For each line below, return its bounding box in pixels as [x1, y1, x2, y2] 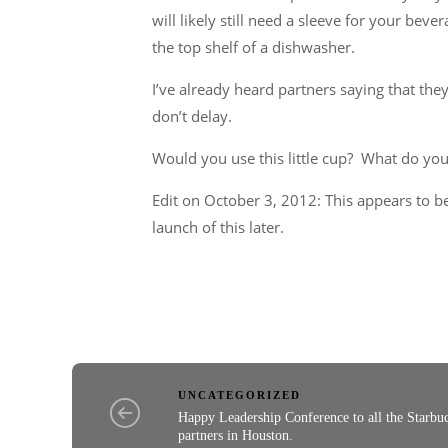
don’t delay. [152, 106, 232, 126]
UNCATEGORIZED [177, 388, 301, 401]
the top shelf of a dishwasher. [152, 37, 355, 57]
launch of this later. [152, 217, 284, 237]
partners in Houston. [177, 427, 293, 443]
